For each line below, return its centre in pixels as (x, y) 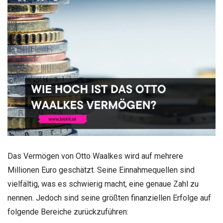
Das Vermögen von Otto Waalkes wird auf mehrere (95, 156)
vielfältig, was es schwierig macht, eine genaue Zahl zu (103, 184)
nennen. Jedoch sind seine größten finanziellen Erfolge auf (109, 198)
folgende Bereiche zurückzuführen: (68, 212)
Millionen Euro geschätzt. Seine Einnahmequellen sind (101, 170)
